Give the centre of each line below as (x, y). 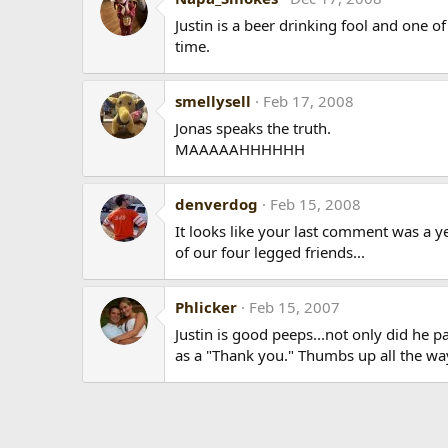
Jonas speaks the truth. (253, 128)
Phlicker (206, 307)
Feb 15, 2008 (315, 204)
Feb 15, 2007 (294, 307)
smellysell (213, 101)
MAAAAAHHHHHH (240, 149)
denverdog (216, 204)
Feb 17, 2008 (308, 101)
